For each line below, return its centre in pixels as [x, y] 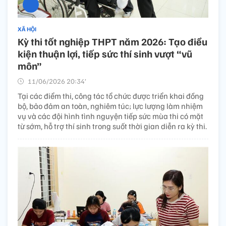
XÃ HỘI [27, 29]
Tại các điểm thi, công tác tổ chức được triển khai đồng [111, 96]
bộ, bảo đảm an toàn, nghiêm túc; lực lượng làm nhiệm [110, 106]
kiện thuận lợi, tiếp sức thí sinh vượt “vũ [105, 54]
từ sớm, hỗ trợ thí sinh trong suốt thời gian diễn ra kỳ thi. [112, 126]
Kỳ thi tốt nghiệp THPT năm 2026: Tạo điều [112, 42]
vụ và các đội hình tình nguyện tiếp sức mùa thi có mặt [110, 116]
